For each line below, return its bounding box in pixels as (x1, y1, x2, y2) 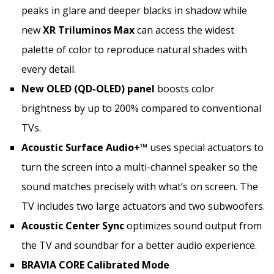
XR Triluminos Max (43, 23, 135, 37)
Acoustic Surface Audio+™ (21, 140, 147, 154)
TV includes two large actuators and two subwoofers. (21, 199, 265, 213)
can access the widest (135, 23, 234, 37)
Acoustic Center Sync (21, 218, 124, 232)
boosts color (155, 81, 215, 95)
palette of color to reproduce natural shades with (21, 42, 247, 56)
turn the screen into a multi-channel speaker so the (21, 160, 257, 174)
